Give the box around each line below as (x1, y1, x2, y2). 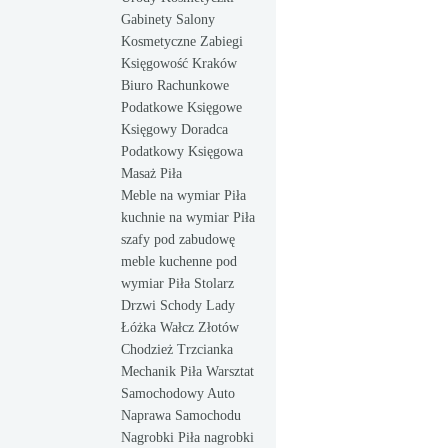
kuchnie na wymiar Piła (121, 210, 255, 225)
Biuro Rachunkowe (121, 78, 229, 93)
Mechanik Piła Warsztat (121, 364, 254, 379)
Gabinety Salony (121, 12, 215, 27)
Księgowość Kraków (121, 56, 237, 71)
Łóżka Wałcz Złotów (121, 320, 239, 335)
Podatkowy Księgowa (121, 144, 243, 159)
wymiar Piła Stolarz (121, 276, 234, 291)
